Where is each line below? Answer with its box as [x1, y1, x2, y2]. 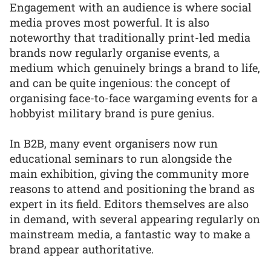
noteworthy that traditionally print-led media [10, 30, 250, 45]
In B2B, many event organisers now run [10, 136, 218, 151]
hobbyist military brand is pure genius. [10, 105, 214, 120]
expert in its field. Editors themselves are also [10, 197, 249, 212]
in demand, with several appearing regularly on [10, 212, 260, 227]
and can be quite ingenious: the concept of [10, 75, 230, 90]
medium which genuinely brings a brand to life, [10, 60, 260, 75]
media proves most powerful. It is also [10, 15, 209, 30]
